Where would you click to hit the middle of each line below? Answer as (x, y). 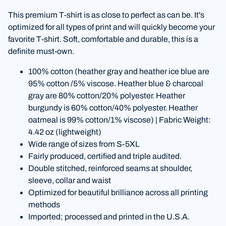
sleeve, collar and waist (70, 180)
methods (44, 204)
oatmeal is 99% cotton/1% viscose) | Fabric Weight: (120, 120)
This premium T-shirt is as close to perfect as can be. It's (106, 15)
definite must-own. (42, 51)
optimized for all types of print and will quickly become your (111, 27)
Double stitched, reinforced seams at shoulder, (110, 168)
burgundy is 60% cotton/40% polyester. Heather (113, 107)
